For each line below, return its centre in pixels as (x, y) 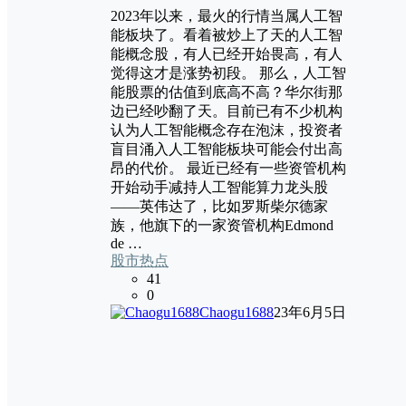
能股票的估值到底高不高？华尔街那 (227, 92)
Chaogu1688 (237, 312)
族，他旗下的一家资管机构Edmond (222, 225)
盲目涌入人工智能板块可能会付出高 (227, 149)
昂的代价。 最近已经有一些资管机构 (228, 168)
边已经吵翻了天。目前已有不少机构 (227, 111)
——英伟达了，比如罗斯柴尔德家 (219, 206)
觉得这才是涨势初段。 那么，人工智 (228, 72)
